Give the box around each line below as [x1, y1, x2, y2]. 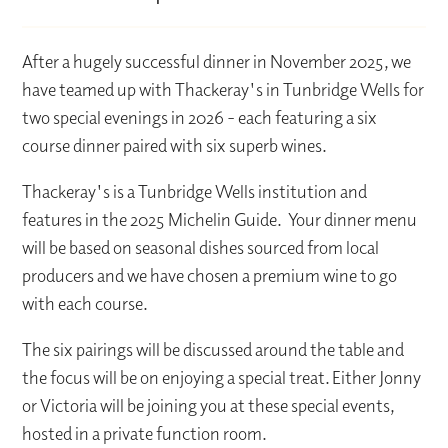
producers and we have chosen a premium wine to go [22, 264, 398, 288]
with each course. [22, 292, 149, 316]
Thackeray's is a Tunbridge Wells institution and [22, 180, 368, 204]
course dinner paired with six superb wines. [22, 134, 328, 158]
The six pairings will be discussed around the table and [22, 338, 405, 362]
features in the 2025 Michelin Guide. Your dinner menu [22, 208, 418, 232]
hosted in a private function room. [22, 422, 268, 446]
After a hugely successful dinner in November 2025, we [22, 50, 412, 74]
